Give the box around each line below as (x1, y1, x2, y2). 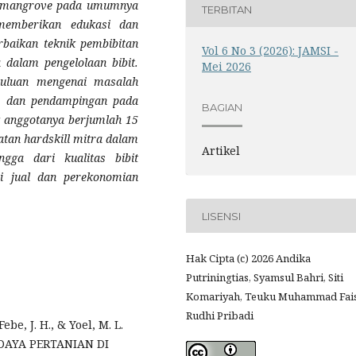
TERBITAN (202, 3, 253, 17)
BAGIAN (202, 101, 243, 114)
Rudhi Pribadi (186, 308, 253, 323)
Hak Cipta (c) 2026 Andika (186, 251, 311, 266)
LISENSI (202, 209, 242, 222)
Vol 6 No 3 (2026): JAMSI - (202, 42, 339, 58)
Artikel (202, 143, 241, 158)
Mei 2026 (202, 58, 252, 74)
